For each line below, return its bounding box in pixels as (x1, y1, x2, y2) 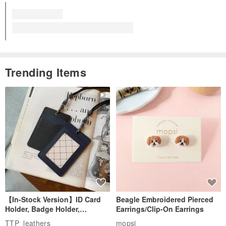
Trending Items (5, 64, 87, 80)
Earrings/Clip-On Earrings (116, 203, 204, 214)
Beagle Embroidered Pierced (116, 194, 213, 204)
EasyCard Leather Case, (5, 213, 87, 223)
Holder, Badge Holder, (5, 203, 80, 214)
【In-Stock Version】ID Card (5, 194, 101, 204)
